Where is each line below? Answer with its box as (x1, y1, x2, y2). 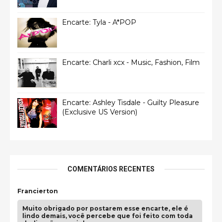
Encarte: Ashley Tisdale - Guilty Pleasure (62, 98, 199, 107)
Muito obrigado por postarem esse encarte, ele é (22, 205, 188, 212)
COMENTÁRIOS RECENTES (67, 165, 155, 173)
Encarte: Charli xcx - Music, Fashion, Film (62, 58, 200, 67)
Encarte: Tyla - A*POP (62, 18, 136, 27)
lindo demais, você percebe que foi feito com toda (22, 212, 193, 220)
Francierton (17, 187, 58, 195)
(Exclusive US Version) (62, 108, 137, 116)
